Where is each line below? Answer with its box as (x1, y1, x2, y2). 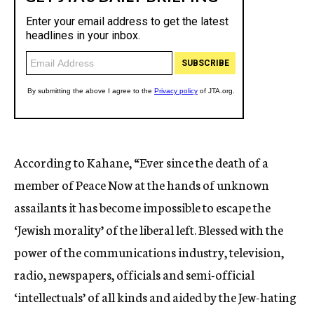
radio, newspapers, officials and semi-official (14, 265, 254, 283)
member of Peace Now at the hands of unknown (14, 175, 269, 193)
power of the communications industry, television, (14, 243, 284, 261)
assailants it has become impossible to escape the (14, 198, 271, 216)
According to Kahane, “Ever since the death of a (14, 153, 268, 171)
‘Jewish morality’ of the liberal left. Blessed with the (14, 220, 283, 238)
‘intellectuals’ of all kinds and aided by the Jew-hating (14, 287, 296, 306)
